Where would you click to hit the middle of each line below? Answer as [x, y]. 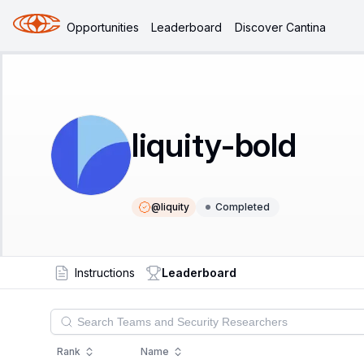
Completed [243, 207]
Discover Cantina [280, 27]
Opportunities [103, 27]
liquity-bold [214, 145]
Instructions [104, 273]
